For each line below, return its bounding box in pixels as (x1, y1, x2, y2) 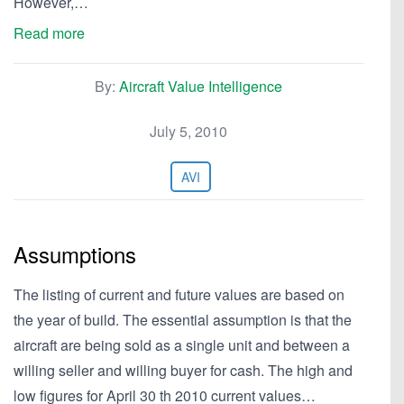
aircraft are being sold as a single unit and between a (14, 335, 350, 355)
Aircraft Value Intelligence (119, 76, 282, 96)
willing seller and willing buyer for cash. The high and (14, 360, 353, 381)
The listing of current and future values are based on (14, 284, 344, 305)
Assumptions (14, 238, 136, 270)
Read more (14, 23, 85, 43)
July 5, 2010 (150, 121, 227, 142)
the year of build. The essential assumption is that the (14, 309, 352, 330)
